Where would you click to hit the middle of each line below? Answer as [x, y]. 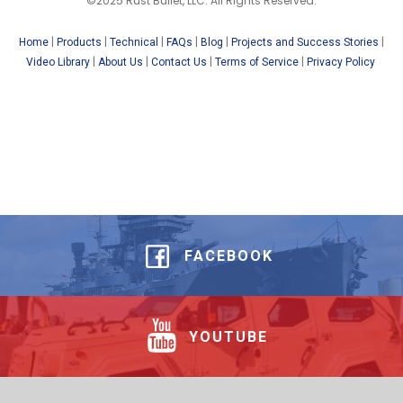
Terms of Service [256, 62]
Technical [134, 42]
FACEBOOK [228, 255]
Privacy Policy [342, 62]
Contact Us [179, 62]
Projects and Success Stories [305, 42]
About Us [120, 62]
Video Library [58, 62]
